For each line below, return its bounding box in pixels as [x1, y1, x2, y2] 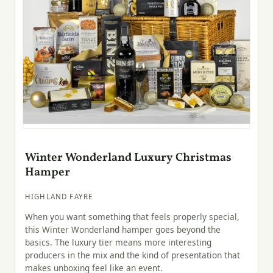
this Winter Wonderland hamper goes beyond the [25, 224, 221, 236]
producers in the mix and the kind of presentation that [25, 249, 240, 261]
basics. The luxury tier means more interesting [25, 236, 211, 249]
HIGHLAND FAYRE [25, 191, 93, 201]
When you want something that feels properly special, [25, 211, 239, 223]
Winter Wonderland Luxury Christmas [25, 149, 232, 166]
